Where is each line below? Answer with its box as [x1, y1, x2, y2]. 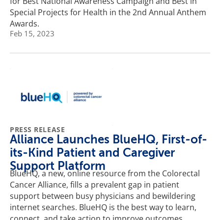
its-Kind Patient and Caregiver [10, 146, 175, 160]
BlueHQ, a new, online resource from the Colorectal [10, 168, 200, 179]
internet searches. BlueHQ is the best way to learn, [10, 202, 196, 213]
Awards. [10, 18, 39, 29]
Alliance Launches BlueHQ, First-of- [10, 133, 207, 147]
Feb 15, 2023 [10, 28, 55, 38]
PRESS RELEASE [10, 125, 65, 135]
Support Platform [10, 159, 106, 173]
